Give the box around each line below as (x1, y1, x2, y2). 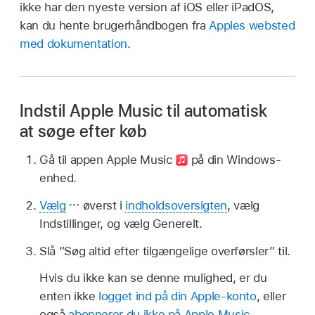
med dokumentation (20, 37, 127, 51)
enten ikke (39, 289, 99, 304)
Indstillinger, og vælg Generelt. (39, 216, 202, 231)
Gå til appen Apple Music (39, 153, 176, 167)
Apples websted (209, 18, 295, 33)
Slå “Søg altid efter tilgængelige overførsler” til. (39, 243, 290, 258)
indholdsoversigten (125, 198, 228, 212)
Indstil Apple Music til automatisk (20, 101, 268, 122)
